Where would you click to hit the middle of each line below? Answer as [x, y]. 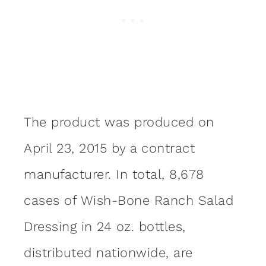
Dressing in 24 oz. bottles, [105, 226]
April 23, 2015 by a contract [109, 148]
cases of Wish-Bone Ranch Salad [129, 200]
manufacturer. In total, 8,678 [114, 174]
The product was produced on [119, 122]
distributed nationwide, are [108, 252]
